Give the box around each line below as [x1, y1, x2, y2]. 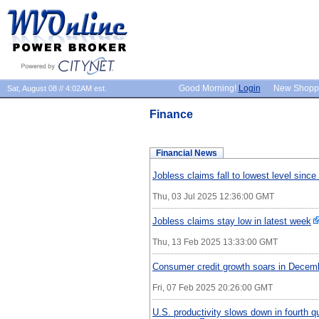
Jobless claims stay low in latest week [152, 216, 311, 226]
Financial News [156, 148, 217, 158]
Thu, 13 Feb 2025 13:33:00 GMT [152, 237, 278, 246]
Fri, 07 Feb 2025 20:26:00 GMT [152, 283, 273, 292]
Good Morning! [178, 83, 239, 93]
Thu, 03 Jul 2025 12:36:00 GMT [152, 192, 274, 201]
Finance [150, 108, 193, 120]
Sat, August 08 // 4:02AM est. [7, 84, 107, 93]
